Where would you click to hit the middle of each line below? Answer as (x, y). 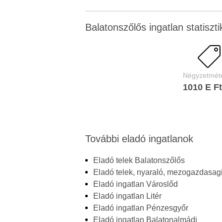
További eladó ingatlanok (139, 139)
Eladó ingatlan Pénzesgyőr (141, 208)
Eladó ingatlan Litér (127, 196)
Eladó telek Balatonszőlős (139, 160)
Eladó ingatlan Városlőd (136, 184)
